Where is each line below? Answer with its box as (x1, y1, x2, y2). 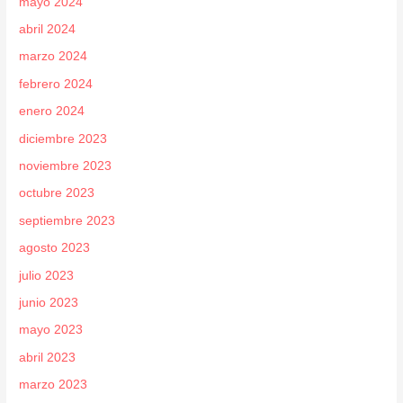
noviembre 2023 (19, 158, 112, 173)
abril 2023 (19, 350, 76, 364)
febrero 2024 (19, 76, 94, 91)
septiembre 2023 (19, 213, 116, 228)
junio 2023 (19, 295, 79, 309)
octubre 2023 (19, 186, 95, 201)
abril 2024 (19, 22, 76, 36)
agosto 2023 (19, 241, 91, 255)
